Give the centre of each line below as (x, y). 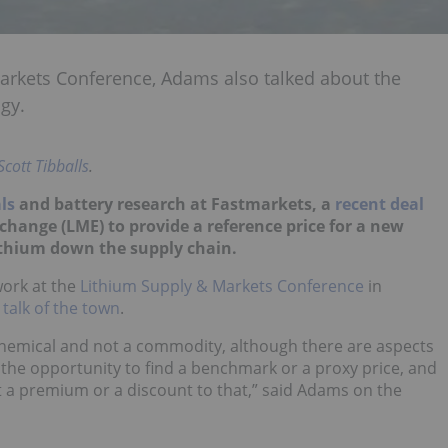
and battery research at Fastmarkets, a (175, 203)
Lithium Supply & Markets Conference (222, 285)
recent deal (379, 203)
